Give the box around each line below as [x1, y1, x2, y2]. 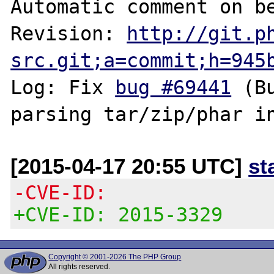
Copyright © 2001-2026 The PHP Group [48, 253, 182, 261]
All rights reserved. [48, 262, 111, 271]
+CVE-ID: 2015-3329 [13, 203, 223, 226]
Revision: [10, 22, 127, 45]
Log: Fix [10, 76, 116, 98]
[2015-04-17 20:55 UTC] [10, 154, 249, 178]
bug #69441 [115, 76, 232, 98]
